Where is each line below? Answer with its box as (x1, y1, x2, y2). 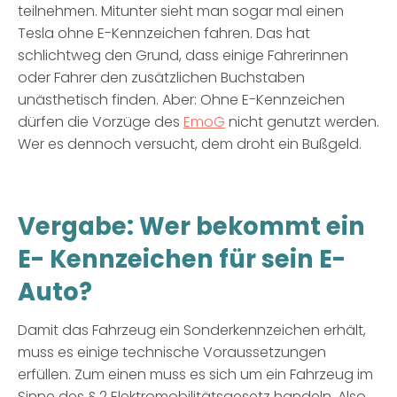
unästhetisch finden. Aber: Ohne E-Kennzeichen (18, 89, 345, 110)
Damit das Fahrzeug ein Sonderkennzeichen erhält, (18, 319, 366, 340)
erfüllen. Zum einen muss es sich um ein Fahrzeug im (18, 363, 373, 385)
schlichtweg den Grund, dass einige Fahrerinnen (18, 44, 348, 66)
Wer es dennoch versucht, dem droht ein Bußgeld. (18, 133, 362, 154)
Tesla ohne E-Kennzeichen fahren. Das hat (18, 22, 310, 43)
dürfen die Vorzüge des (18, 111, 183, 132)
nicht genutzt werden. (225, 111, 379, 132)
